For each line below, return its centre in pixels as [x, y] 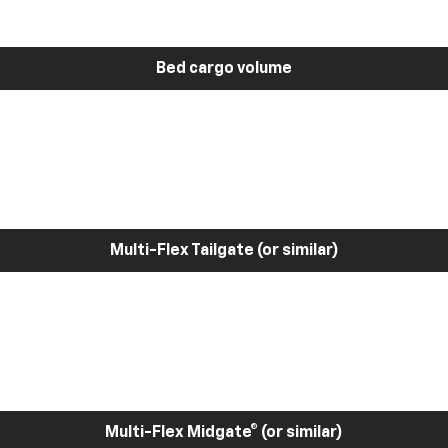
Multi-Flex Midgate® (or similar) [224, 432]
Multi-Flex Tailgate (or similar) [224, 250]
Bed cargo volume [224, 68]
